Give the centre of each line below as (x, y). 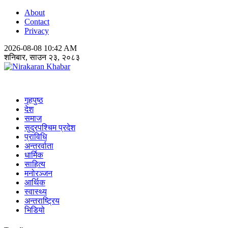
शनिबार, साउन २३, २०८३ (42, 57)
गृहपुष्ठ (34, 100)
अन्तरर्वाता (39, 146)
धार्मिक (34, 155)
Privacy (37, 31)
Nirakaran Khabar (33, 84)
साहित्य (35, 164)
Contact (37, 22)
